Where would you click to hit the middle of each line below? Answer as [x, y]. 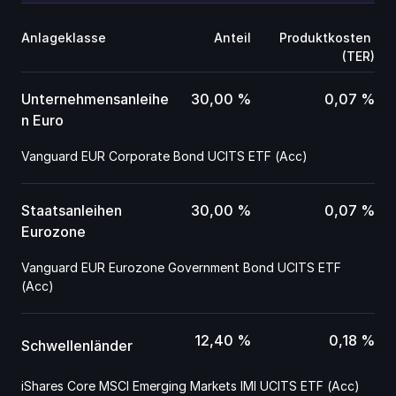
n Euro [42, 120]
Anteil [232, 38]
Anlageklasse [64, 38]
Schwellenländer [77, 345]
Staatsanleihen [72, 210]
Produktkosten [325, 38]
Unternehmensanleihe [95, 99]
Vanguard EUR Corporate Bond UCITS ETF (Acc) [164, 156]
